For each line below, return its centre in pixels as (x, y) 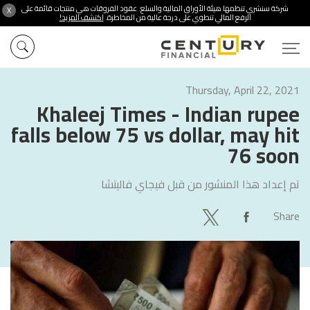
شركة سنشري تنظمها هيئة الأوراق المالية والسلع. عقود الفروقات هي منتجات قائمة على (155, 8)
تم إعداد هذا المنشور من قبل (232, 184)
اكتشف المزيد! (81, 17)
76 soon (264, 156)
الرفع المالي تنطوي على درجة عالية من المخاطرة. (177, 17)
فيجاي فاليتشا (133, 184)
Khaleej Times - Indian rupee (168, 114)
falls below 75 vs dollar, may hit (155, 135)
